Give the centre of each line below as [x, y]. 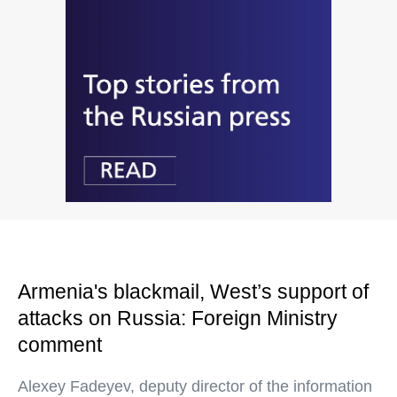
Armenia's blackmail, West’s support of [193, 292]
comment [60, 345]
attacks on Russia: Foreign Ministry [178, 319]
